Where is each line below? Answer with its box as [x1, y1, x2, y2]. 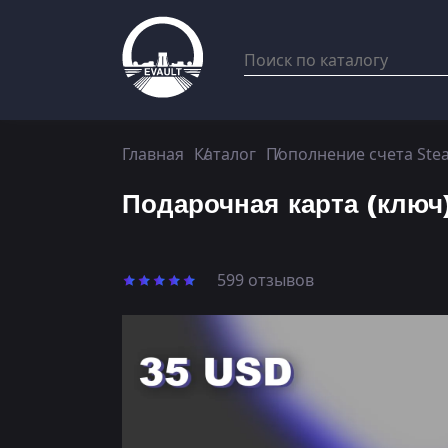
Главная [122, 143, 184, 165]
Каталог [194, 143, 256, 165]
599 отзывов [217, 269, 314, 291]
